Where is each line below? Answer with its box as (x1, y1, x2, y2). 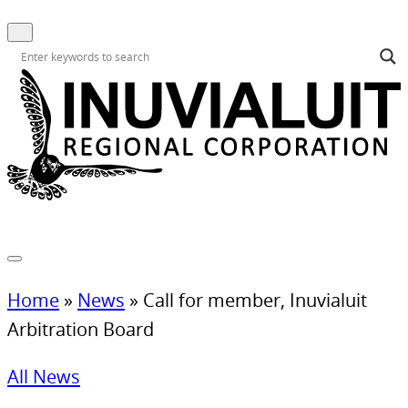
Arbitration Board (7, 315, 154, 342)
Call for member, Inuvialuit (143, 286, 367, 312)
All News (7, 362, 80, 389)
